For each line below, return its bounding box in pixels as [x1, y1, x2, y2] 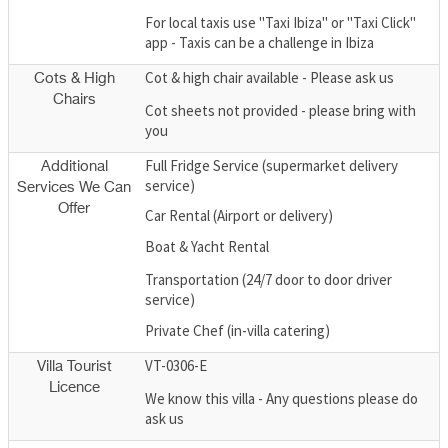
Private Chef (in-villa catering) [145, 320, 330, 340]
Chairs [52, 91, 96, 107]
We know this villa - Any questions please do [145, 389, 418, 409]
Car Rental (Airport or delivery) [145, 206, 333, 226]
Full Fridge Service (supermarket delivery [145, 155, 398, 175]
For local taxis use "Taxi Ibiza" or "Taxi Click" [145, 12, 416, 32]
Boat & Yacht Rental [145, 236, 269, 256]
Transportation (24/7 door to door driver [145, 270, 392, 290]
